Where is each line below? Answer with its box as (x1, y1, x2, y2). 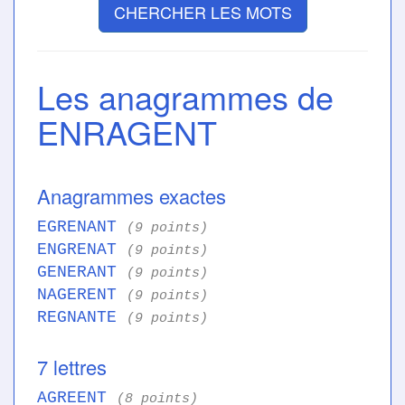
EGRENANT (37, 218, 127, 237)
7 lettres (37, 353, 107, 381)
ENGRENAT (37, 240, 127, 259)
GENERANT (37, 263, 127, 282)
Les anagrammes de (37, 73, 334, 120)
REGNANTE (37, 308, 127, 327)
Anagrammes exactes (37, 182, 226, 211)
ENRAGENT (37, 108, 217, 155)
